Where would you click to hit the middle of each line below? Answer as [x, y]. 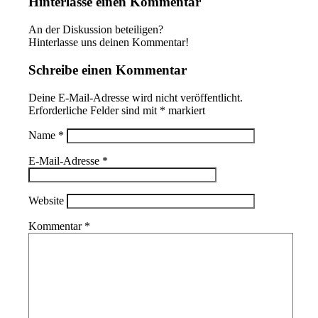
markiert [186, 110]
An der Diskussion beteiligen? [96, 30]
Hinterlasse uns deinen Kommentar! [109, 43]
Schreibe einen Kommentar [108, 70]
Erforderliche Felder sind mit [94, 110]
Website [46, 200]
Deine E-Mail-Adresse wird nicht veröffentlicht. [136, 97]
